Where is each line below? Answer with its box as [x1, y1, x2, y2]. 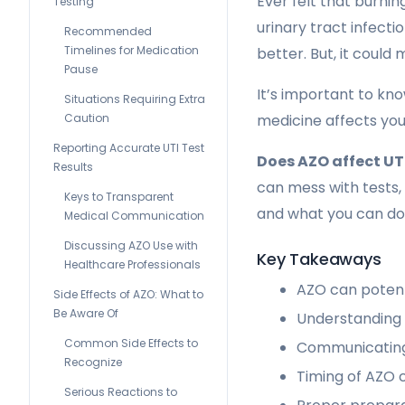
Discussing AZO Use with [64, 238, 198, 253]
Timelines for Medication [64, 42, 199, 58]
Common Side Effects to [64, 335, 198, 351]
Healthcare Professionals [64, 257, 201, 272]
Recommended [64, 24, 152, 39]
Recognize [64, 354, 122, 370]
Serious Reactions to [64, 384, 177, 400]
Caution [64, 110, 109, 126]
